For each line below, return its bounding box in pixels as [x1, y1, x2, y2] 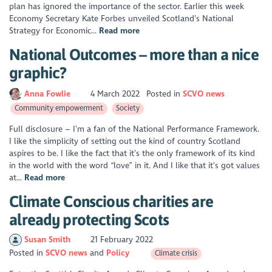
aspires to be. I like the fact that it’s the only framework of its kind [9, 148, 256, 159]
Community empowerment [14, 104, 103, 113]
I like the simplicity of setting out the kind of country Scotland [9, 136, 241, 147]
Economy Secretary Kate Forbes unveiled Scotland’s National [9, 13, 234, 24]
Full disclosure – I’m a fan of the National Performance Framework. [9, 124, 260, 135]
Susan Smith [24, 234, 73, 245]
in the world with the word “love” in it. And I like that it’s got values [9, 160, 260, 171]
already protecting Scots [9, 210, 169, 228]
